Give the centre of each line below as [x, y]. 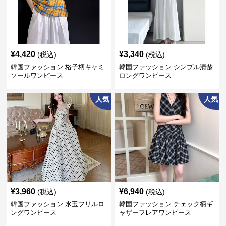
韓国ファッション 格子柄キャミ [58, 67]
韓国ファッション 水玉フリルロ [58, 204]
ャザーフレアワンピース [155, 213]
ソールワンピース [37, 75]
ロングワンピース [145, 75]
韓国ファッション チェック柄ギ [166, 204]
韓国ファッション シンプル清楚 [166, 67]
